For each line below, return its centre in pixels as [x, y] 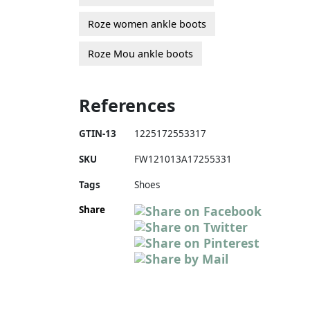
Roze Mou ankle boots [140, 53]
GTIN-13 [98, 133]
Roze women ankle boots [147, 24]
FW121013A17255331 [183, 159]
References [127, 105]
